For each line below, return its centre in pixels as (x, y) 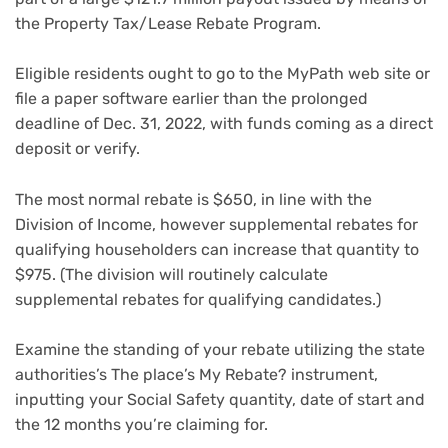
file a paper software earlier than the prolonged (191, 99)
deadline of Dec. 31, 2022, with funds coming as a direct (224, 124)
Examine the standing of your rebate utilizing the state (220, 350)
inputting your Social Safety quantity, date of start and (220, 400)
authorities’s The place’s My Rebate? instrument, (196, 375)
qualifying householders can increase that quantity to (217, 249)
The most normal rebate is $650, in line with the (193, 199)
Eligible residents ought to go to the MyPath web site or (222, 74)
